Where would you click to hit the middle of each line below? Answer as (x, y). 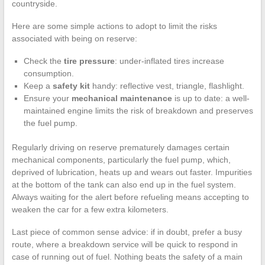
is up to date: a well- (211, 98)
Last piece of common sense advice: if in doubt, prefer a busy (127, 232)
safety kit (71, 86)
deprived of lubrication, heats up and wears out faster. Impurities (132, 172)
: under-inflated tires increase (169, 61)
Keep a (38, 86)
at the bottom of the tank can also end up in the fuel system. (124, 185)
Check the (43, 61)
